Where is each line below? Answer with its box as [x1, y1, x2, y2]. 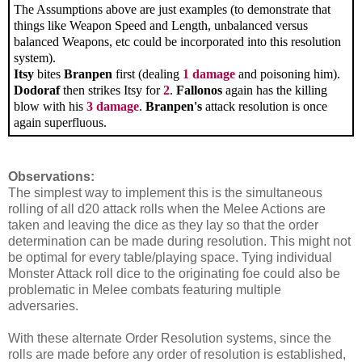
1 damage [183, 67, 235, 82]
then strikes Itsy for [60, 83, 163, 98]
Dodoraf [14, 83, 60, 98]
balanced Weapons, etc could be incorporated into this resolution [14, 35, 341, 49]
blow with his [14, 99, 86, 114]
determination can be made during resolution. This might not [8, 234, 351, 249]
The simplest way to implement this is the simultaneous [8, 186, 322, 200]
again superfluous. [14, 116, 107, 130]
